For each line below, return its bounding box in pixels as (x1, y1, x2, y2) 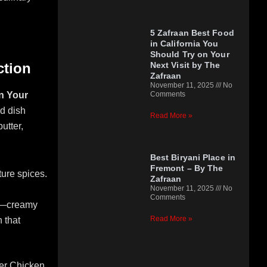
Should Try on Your (150, 49, 229, 59)
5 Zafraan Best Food (150, 27, 234, 38)
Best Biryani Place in (150, 153, 235, 163)
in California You (150, 38, 219, 48)
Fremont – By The (150, 163, 223, 173)
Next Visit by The (150, 60, 221, 70)
